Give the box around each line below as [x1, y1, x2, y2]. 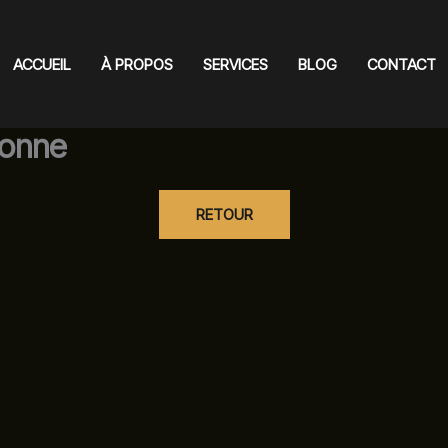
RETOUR [195, 205, 253, 224]
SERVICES [202, 54, 268, 74]
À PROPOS [100, 54, 173, 74]
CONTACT [366, 54, 436, 74]
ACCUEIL [12, 54, 71, 74]
